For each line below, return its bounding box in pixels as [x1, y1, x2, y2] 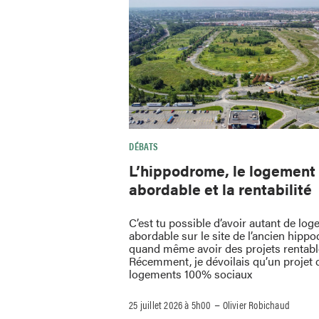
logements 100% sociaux [129, 265, 253, 282]
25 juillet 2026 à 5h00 [129, 296, 211, 312]
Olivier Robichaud [222, 296, 291, 312]
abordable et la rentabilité [129, 178, 313, 200]
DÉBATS [129, 139, 159, 154]
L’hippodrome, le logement [129, 159, 316, 182]
